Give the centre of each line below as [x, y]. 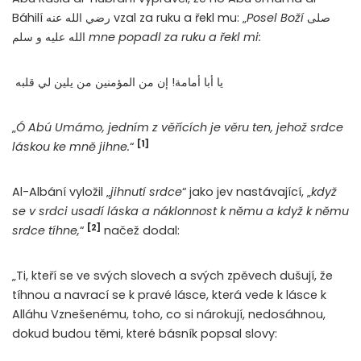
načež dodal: [140, 231]
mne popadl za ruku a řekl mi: [173, 37]
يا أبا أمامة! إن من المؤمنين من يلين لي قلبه [119, 83]
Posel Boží [275, 18]
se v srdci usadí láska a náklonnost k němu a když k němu [180, 212]
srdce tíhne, [46, 231]
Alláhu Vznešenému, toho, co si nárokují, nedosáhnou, [169, 315]
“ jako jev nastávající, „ [247, 192]
